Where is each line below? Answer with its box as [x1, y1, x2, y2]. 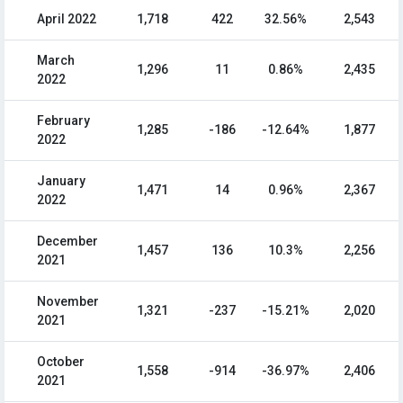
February [37, 113, 90, 129]
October [37, 354, 85, 370]
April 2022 [37, 12, 96, 27]
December [37, 234, 98, 249]
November [37, 294, 99, 309]
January [37, 174, 85, 189]
